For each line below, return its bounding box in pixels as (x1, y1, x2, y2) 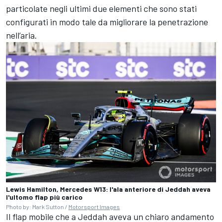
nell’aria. (6, 29, 37, 41)
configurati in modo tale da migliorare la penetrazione (6, 16, 208, 27)
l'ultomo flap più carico (6, 192, 83, 201)
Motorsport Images (68, 203, 120, 210)
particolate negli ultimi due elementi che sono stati (6, 2, 197, 14)
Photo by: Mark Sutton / (6, 203, 68, 210)
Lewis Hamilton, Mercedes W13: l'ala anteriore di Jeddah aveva (6, 184, 211, 193)
